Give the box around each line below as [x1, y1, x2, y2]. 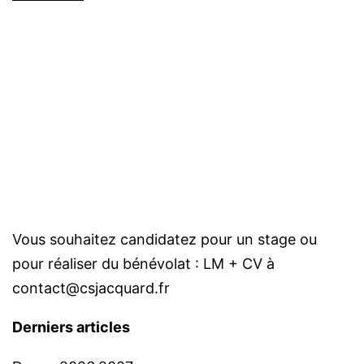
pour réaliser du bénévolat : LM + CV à [12, 254, 275, 272]
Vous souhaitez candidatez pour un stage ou [12, 230, 317, 248]
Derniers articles [12, 318, 130, 336]
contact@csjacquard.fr [12, 279, 170, 297]
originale [11, 7, 64, 24]
